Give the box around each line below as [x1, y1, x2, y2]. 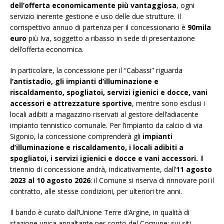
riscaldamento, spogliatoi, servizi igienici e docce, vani [10, 87, 207, 97]
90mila [187, 22, 211, 32]
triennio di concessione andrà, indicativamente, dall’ [10, 164, 176, 174]
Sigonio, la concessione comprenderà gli [10, 131, 142, 141]
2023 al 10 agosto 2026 [10, 175, 90, 185]
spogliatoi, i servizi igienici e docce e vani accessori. [10, 153, 198, 163]
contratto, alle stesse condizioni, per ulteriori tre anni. [10, 186, 182, 196]
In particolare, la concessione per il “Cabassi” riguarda [10, 65, 182, 75]
